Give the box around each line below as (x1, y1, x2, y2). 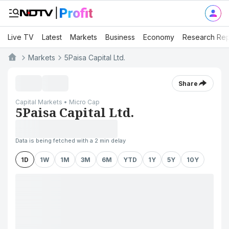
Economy (143, 32, 174, 41)
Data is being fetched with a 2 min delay (15, 137, 126, 144)
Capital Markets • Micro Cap (15, 98, 100, 106)
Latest (42, 32, 62, 41)
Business (105, 32, 135, 41)
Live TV (8, 32, 34, 41)
